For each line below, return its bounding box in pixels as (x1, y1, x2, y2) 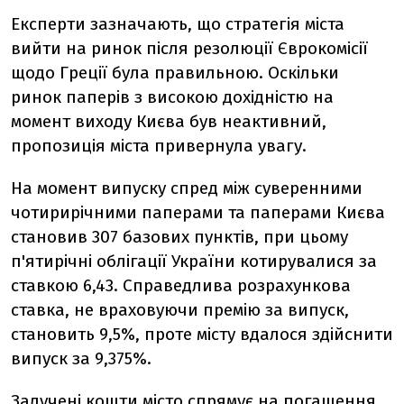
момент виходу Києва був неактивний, (11, 111, 326, 132)
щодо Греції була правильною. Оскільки (11, 62, 339, 83)
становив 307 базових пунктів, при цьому (11, 226, 348, 247)
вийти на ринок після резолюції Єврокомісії (11, 38, 368, 59)
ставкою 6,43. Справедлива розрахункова (11, 275, 351, 296)
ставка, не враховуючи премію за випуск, (11, 299, 349, 320)
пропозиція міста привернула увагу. (11, 135, 307, 156)
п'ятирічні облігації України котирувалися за (11, 251, 377, 271)
